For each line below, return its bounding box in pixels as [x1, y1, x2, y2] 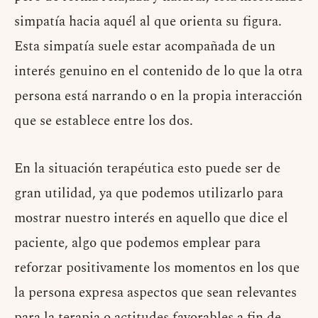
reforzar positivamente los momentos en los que [14, 258, 300, 279]
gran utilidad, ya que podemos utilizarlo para [14, 183, 283, 204]
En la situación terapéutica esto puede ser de [14, 158, 280, 180]
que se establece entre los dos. [14, 111, 193, 132]
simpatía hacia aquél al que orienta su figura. [14, 11, 282, 33]
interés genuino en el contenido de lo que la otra [14, 61, 302, 82]
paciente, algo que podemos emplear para [14, 233, 261, 254]
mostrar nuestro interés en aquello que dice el [14, 208, 288, 229]
